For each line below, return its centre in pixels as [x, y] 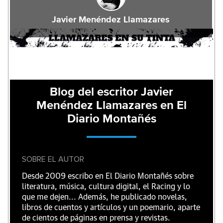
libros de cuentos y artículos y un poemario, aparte [111, 208]
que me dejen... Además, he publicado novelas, [105, 197]
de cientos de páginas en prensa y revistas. [96, 218]
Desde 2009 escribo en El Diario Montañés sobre [108, 176]
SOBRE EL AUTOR [53, 159]
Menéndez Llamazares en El [111, 106]
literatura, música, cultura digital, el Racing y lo [106, 187]
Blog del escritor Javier [111, 92]
